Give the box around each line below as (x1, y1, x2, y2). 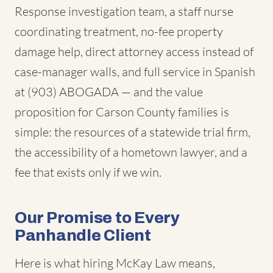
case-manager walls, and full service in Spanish (15, 64, 255, 79)
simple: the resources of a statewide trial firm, (15, 124, 250, 140)
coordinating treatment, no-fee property (15, 24, 223, 39)
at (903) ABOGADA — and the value (15, 84, 203, 99)
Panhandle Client (15, 227, 151, 244)
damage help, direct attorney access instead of (15, 44, 253, 59)
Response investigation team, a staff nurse (15, 4, 233, 19)
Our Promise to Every (15, 209, 180, 226)
